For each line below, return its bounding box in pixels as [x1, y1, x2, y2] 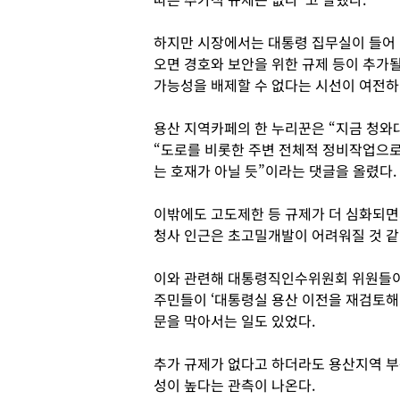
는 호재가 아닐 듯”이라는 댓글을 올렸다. [154, 160, 396, 181]
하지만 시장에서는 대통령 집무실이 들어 [154, 31, 396, 53]
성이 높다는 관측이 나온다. [154, 374, 315, 396]
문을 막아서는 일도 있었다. [154, 310, 315, 331]
